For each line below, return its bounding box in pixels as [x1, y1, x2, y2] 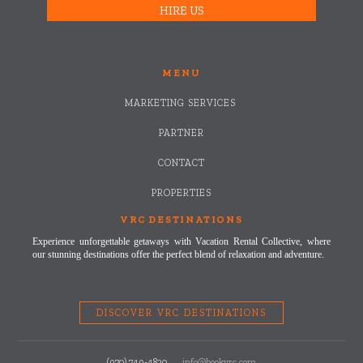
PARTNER [159, 126, 204, 139]
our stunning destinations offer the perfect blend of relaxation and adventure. [32, 248, 324, 260]
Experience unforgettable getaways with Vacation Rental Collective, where [32, 235, 331, 247]
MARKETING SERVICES [124, 96, 239, 109]
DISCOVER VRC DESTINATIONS [96, 306, 267, 318]
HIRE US [159, 2, 204, 18]
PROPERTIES [152, 186, 211, 199]
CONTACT [158, 156, 205, 169]
